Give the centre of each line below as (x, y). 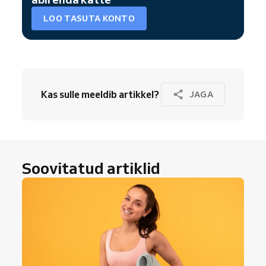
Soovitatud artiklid (91, 168)
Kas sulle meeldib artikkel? (100, 95)
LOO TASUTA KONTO (89, 18)
